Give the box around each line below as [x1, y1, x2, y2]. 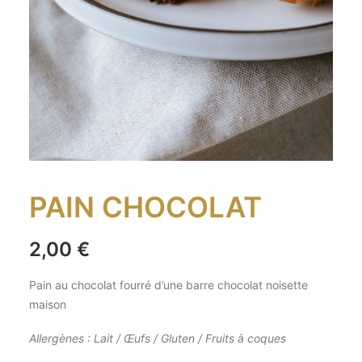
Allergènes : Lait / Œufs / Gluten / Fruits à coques [29, 331, 289, 345]
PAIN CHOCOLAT [29, 190, 262, 224]
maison [29, 297, 66, 311]
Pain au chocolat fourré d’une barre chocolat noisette [29, 278, 308, 292]
